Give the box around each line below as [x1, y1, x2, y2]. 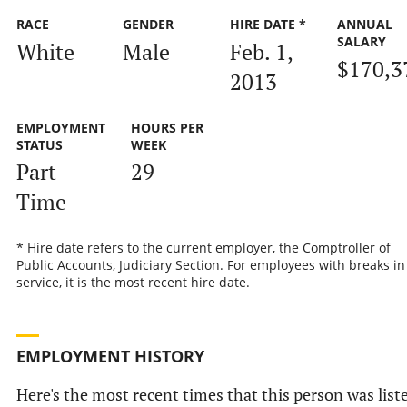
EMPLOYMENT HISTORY [15, 344, 204, 367]
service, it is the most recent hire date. [15, 273, 250, 292]
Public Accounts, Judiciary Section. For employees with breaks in [15, 256, 405, 274]
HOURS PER [130, 118, 203, 136]
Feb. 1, [229, 36, 293, 66]
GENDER [123, 15, 174, 34]
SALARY [336, 33, 386, 51]
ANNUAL [336, 15, 392, 34]
